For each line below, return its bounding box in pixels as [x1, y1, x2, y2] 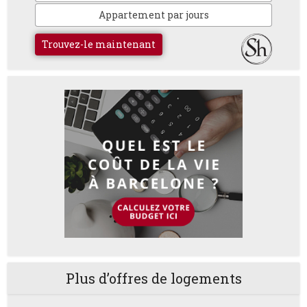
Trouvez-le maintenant [42, 37, 156, 51]
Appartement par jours [98, 8, 209, 21]
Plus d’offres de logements [65, 269, 242, 288]
